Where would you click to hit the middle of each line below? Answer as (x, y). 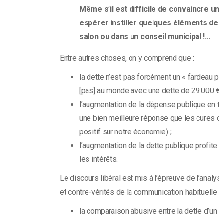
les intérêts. (99, 159)
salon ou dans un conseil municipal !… (145, 36)
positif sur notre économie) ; (125, 131)
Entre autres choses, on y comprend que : (127, 58)
